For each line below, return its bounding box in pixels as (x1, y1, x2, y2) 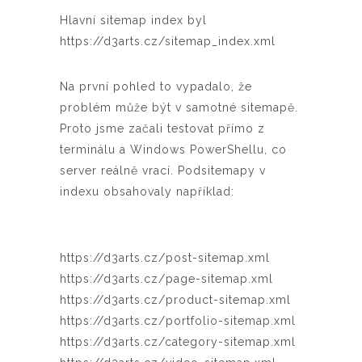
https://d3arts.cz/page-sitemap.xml (60, 271, 273, 285)
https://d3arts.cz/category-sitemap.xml (60, 335, 296, 348)
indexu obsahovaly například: (60, 184, 234, 198)
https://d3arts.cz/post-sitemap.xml (60, 250, 270, 264)
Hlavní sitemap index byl (60, 13, 207, 27)
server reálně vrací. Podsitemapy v (60, 163, 266, 177)
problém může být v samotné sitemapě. (60, 100, 298, 114)
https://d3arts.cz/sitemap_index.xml (60, 34, 276, 48)
